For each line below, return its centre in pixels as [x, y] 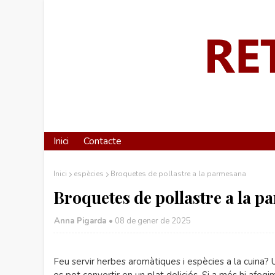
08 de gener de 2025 [153, 221]
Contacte [103, 141]
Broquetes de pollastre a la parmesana [178, 174]
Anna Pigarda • [83, 221]
